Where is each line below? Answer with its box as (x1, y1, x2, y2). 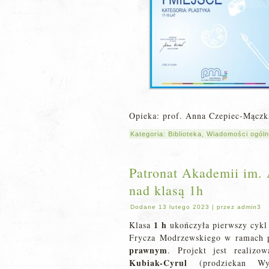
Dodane (130, 204, 156, 210)
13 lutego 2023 (159, 204, 210, 210)
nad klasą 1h (129, 181, 204, 199)
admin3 (237, 204, 261, 210)
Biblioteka (168, 130, 202, 138)
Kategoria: (130, 130, 168, 138)
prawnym (129, 244, 168, 256)
